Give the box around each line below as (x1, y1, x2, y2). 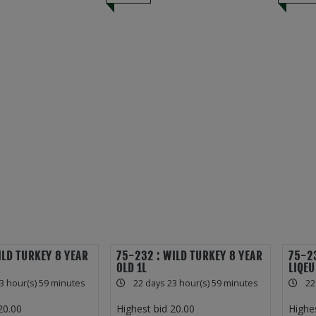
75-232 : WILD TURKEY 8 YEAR (116, 249, 262, 264)
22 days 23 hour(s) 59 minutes (133, 277, 258, 290)
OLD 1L (116, 261, 147, 276)
